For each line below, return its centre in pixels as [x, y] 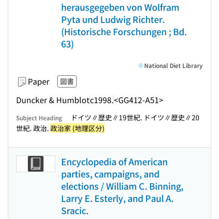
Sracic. [75, 210]
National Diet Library [174, 65]
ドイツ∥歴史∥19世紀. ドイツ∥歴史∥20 [135, 117]
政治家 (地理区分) [77, 128]
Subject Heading [39, 118]
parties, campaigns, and [110, 174]
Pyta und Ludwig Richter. [113, 19]
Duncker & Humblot [53, 99]
